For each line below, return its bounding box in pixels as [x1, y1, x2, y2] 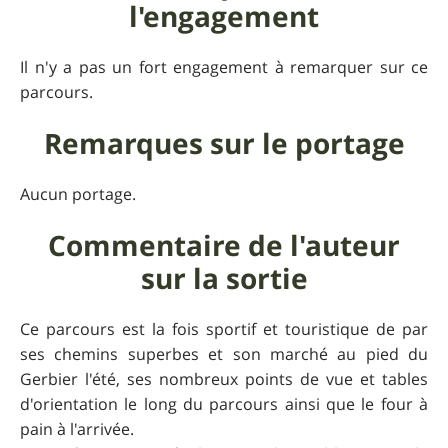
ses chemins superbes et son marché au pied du [20, 342, 428, 365]
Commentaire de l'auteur [48, 225, 400, 265]
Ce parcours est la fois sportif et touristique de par [20, 317, 428, 340]
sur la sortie [140, 258, 308, 298]
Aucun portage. [20, 182, 136, 205]
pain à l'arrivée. [20, 417, 134, 440]
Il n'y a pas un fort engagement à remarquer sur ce [20, 55, 428, 78]
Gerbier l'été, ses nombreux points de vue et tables [20, 367, 428, 390]
